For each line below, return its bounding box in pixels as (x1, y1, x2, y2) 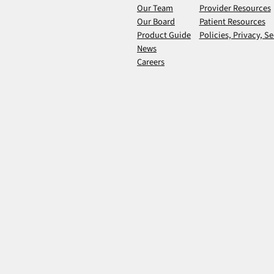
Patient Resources (199, 15, 265, 29)
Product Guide (137, 29, 191, 42)
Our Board (137, 15, 175, 29)
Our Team (137, 2, 173, 15)
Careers (137, 56, 165, 69)
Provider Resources (199, 2, 271, 15)
